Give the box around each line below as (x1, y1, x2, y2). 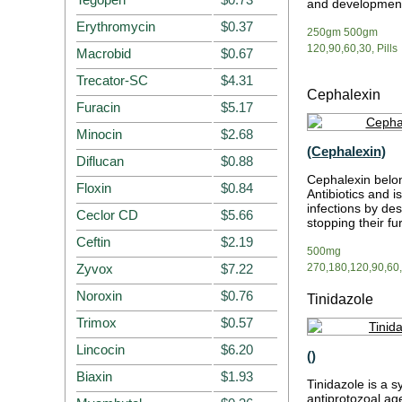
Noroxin (76, 288, 122, 303)
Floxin (76, 180, 111, 196)
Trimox (76, 315, 117, 330)
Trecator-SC (76, 73, 148, 88)
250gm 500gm (307, 26, 378, 39)
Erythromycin (76, 19, 155, 34)
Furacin (76, 100, 120, 115)
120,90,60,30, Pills (307, 42, 398, 55)
